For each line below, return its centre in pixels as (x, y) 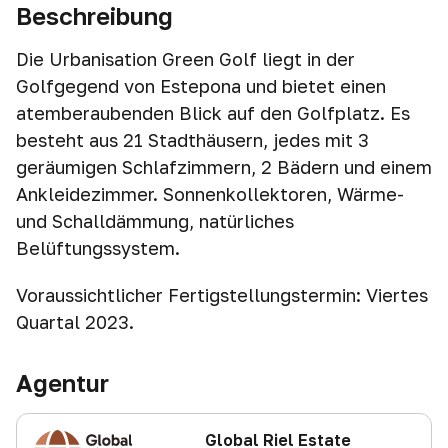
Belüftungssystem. (98, 248)
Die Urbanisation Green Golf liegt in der (185, 59)
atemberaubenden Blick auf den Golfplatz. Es (213, 113)
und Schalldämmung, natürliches (155, 221)
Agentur (62, 382)
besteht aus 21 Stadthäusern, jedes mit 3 (192, 140)
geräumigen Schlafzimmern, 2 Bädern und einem (224, 167)
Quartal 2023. (75, 322)
